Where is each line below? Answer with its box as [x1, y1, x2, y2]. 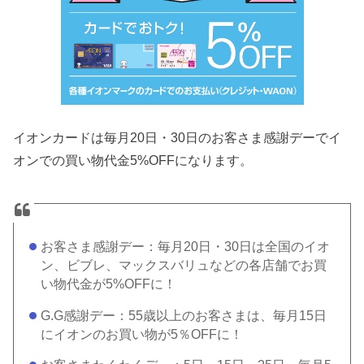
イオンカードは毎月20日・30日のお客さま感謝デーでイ [13, 130, 342, 145]
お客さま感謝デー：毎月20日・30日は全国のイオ [40, 239, 330, 253]
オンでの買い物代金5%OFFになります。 [13, 153, 253, 168]
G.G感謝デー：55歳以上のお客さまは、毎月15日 [40, 308, 327, 323]
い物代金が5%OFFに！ [40, 276, 176, 291]
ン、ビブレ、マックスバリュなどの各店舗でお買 [40, 258, 327, 272]
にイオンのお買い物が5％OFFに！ [40, 327, 243, 341]
